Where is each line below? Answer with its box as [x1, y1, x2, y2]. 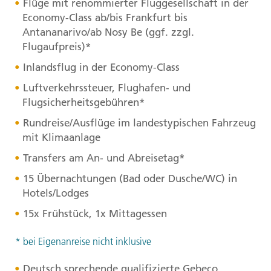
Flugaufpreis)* [22, 41, 91, 53]
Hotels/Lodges [22, 187, 89, 200]
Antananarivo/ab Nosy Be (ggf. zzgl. [22, 26, 194, 39]
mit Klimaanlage [22, 131, 100, 144]
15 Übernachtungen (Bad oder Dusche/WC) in [22, 172, 237, 185]
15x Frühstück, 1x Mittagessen [22, 207, 167, 220]
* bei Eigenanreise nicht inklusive [15, 235, 151, 247]
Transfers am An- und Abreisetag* [22, 152, 184, 165]
